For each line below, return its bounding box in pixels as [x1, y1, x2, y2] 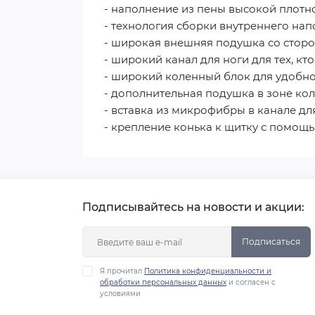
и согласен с [226, 278, 276, 288]
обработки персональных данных [100, 278, 226, 288]
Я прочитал [100, 266, 144, 276]
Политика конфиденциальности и [144, 266, 271, 276]
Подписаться [242, 236, 300, 247]
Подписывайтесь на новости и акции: [82, 200, 304, 214]
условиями [100, 289, 141, 299]
